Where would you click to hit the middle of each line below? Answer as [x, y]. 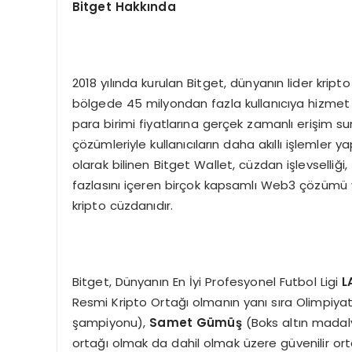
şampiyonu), [111, 323]
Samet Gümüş [198, 323]
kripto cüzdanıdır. [123, 206]
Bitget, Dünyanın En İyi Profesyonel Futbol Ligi [207, 282]
